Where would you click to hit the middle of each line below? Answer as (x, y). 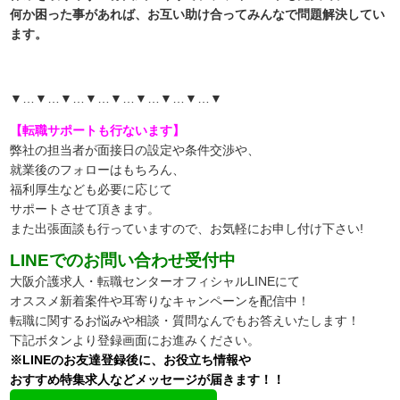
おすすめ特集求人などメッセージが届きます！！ (148, 379)
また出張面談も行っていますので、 (110, 228)
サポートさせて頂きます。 (85, 208)
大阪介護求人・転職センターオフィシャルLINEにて (155, 281)
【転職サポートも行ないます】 (98, 130)
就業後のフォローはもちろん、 (98, 169)
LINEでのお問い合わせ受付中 (123, 260)
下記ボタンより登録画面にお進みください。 (135, 340)
